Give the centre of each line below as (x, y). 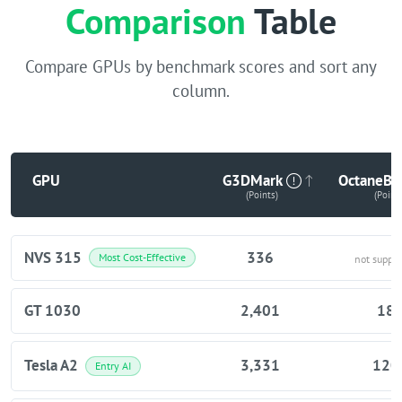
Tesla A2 (51, 366)
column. (201, 90)
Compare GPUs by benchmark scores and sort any (201, 66)
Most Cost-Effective (142, 258)
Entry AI (113, 365)
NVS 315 (53, 257)
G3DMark (252, 180)
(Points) (262, 194)
